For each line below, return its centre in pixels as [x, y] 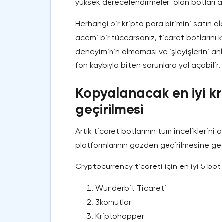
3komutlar [113, 202]
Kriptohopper [120, 216]
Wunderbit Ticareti [131, 188]
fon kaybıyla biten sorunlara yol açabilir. [148, 65]
